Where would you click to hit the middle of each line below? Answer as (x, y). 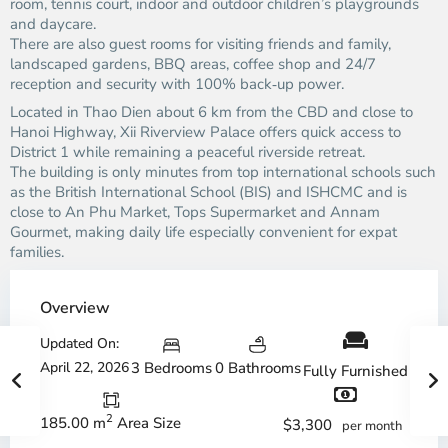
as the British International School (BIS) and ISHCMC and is (208, 192)
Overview (75, 308)
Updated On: (79, 343)
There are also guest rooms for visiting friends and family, (200, 44)
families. (37, 252)
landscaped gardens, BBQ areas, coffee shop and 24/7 (193, 64)
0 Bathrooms (257, 368)
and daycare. (53, 24)
